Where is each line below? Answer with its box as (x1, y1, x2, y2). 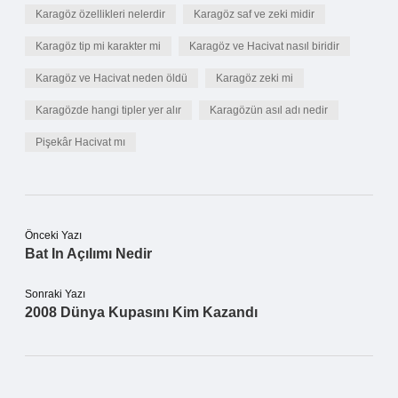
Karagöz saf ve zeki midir (194, 8, 314, 20)
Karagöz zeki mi (216, 72, 293, 84)
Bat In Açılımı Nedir (25, 246, 152, 261)
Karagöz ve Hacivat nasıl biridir (189, 40, 339, 52)
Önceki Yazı (25, 229, 82, 242)
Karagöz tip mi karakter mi (36, 40, 161, 52)
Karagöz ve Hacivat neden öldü (36, 72, 187, 84)
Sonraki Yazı (25, 288, 85, 300)
